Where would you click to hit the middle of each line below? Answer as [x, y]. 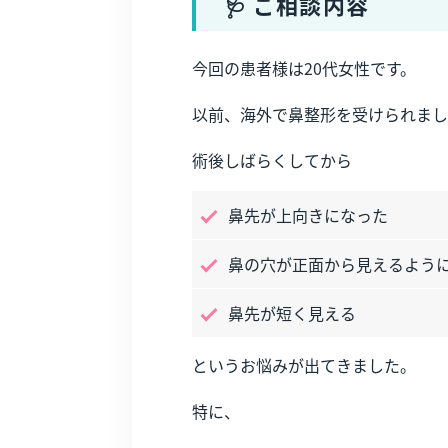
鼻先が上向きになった [308, 215]
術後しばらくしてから [272, 160]
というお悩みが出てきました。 [304, 364]
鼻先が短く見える [292, 313]
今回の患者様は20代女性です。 [304, 68]
